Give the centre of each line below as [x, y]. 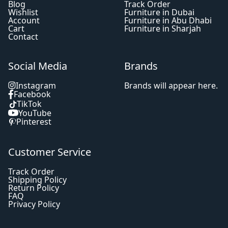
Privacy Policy [34, 204]
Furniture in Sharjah [163, 28]
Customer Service [50, 152]
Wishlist [23, 12]
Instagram [36, 85]
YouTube [35, 113]
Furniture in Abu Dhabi [168, 20]
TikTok [29, 104]
